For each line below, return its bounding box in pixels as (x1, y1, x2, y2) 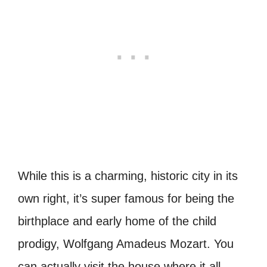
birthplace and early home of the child (18, 215, 216, 228)
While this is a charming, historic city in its (18, 169, 238, 183)
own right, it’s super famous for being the (18, 192, 234, 206)
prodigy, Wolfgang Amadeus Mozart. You (18, 237, 234, 251)
